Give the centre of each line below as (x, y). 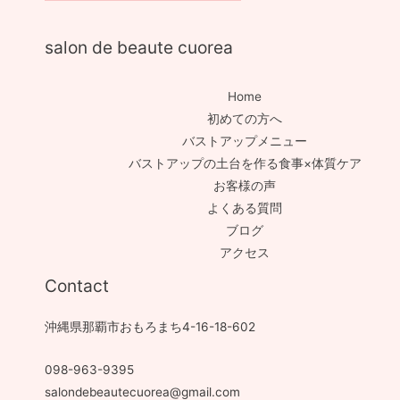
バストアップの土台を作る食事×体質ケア (245, 164)
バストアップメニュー (245, 142)
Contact (77, 286)
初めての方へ (245, 119)
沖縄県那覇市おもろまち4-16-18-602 (150, 326)
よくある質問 (245, 208)
